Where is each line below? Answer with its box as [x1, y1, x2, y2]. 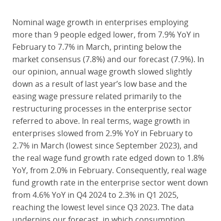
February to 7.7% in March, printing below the [12, 41, 182, 52]
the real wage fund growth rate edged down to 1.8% [12, 152, 204, 163]
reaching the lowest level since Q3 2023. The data [12, 202, 194, 213]
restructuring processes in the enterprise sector [12, 103, 192, 114]
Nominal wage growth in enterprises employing [12, 17, 188, 28]
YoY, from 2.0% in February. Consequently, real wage [12, 165, 207, 176]
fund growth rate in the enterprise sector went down [12, 177, 208, 188]
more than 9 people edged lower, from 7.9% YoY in [12, 29, 200, 40]
